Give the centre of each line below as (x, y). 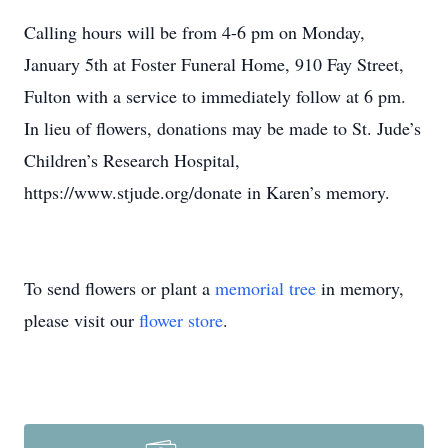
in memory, (360, 288)
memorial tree (265, 288)
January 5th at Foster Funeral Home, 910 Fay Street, (214, 64)
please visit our (81, 320)
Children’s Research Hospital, (132, 160)
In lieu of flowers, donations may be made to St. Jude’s (222, 128)
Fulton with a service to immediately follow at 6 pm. (215, 96)
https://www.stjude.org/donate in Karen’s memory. (207, 192)
